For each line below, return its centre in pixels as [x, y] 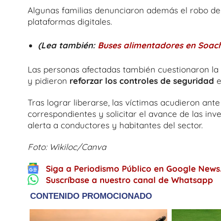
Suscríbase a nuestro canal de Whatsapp [129, 180]
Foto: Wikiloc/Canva [67, 147]
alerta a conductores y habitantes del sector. [115, 125]
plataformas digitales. [70, 21]
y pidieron [49, 80]
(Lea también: [68, 45]
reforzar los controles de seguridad [143, 80]
